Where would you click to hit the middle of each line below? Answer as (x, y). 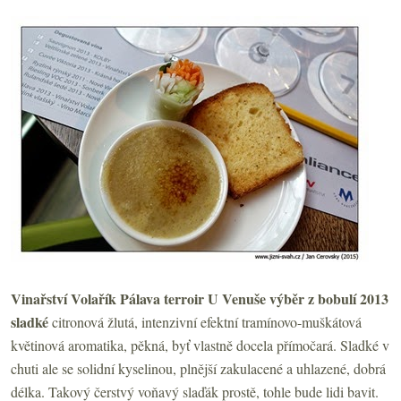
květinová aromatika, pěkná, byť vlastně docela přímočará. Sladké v (200, 345)
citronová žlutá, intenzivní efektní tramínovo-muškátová (207, 321)
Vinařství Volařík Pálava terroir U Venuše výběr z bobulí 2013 (200, 298)
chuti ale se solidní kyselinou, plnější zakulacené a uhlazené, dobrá (198, 368)
